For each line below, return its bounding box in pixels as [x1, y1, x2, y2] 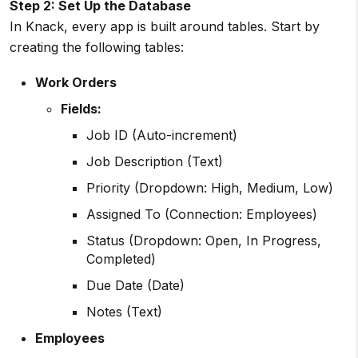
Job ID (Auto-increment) [86, 127, 237, 144]
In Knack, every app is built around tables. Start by [10, 18, 320, 35]
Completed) [86, 251, 156, 268]
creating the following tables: [10, 39, 184, 56]
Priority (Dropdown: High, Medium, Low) [86, 180, 333, 197]
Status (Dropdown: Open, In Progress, [86, 233, 321, 249]
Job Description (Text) [86, 153, 223, 170]
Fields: [61, 101, 101, 117]
